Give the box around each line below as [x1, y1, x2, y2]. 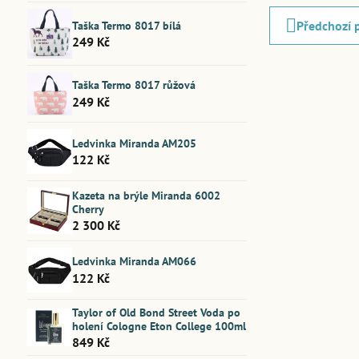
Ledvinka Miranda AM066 [71, 254, 196, 269]
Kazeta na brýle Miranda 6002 [71, 188, 220, 203]
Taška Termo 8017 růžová [71, 78, 196, 93]
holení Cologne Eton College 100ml [71, 318, 246, 333]
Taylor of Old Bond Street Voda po [71, 305, 240, 320]
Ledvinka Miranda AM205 [71, 135, 196, 151]
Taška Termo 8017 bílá [71, 18, 181, 33]
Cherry [71, 201, 104, 216]
